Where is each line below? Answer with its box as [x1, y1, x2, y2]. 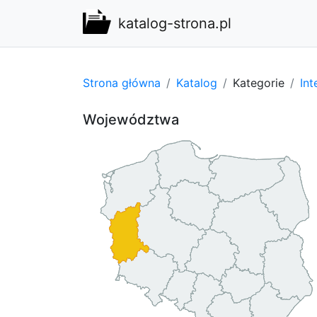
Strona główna [83, 75, 161, 90]
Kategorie [233, 75, 284, 90]
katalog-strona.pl [118, 15, 231, 32]
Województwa [83, 110, 179, 128]
